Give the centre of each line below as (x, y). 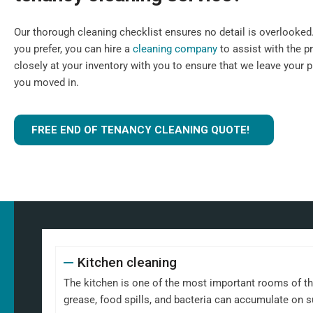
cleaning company (175, 49)
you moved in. (46, 82)
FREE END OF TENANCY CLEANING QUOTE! (140, 130)
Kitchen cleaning (127, 262)
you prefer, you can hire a (73, 49)
